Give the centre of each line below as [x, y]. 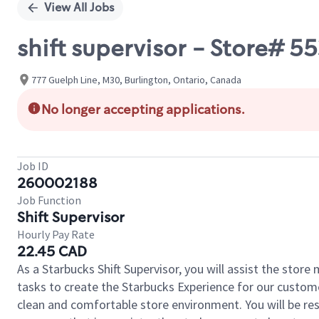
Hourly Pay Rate [56, 234]
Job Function [49, 200]
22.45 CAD [52, 251]
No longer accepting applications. [143, 110]
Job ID [33, 166]
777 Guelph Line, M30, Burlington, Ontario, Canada [136, 79]
